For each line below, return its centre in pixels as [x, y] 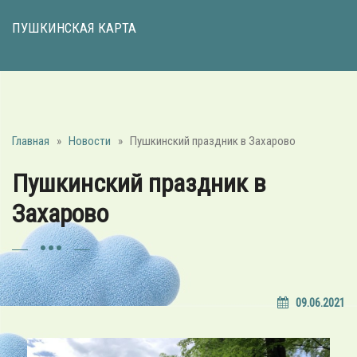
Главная [31, 141]
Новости [90, 141]
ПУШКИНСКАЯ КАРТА [74, 27]
